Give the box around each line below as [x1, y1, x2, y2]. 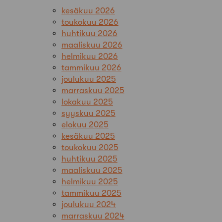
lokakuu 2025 [61, 97, 113, 107]
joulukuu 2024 [61, 199, 116, 209]
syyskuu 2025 [61, 108, 115, 118]
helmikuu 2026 [61, 51, 118, 61]
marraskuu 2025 [61, 85, 124, 95]
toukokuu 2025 [61, 142, 118, 152]
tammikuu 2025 [61, 188, 121, 198]
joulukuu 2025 [61, 74, 116, 84]
